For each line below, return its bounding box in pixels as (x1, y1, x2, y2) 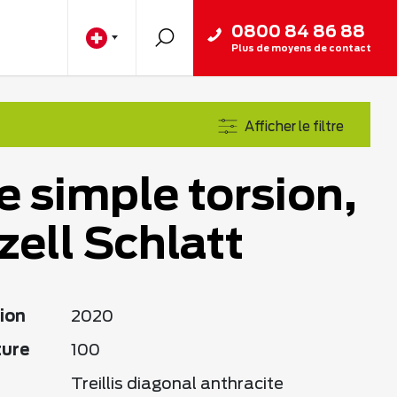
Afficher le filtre (245, 120, 344, 134)
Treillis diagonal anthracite (71, 377, 284, 393)
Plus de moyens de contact (231, 43, 371, 53)
